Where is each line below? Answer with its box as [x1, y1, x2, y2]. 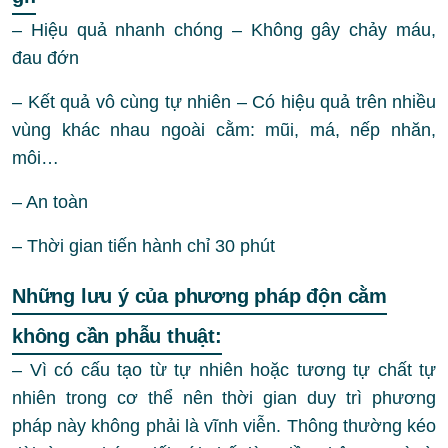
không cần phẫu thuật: [12, 324, 222, 347]
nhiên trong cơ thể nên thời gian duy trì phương [12, 387, 436, 408]
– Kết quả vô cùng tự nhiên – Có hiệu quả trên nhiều [12, 91, 436, 112]
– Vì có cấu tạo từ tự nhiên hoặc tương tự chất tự [12, 359, 436, 380]
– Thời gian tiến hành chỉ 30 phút [12, 235, 275, 256]
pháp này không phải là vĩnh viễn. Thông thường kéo [12, 415, 436, 436]
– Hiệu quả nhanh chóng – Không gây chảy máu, [12, 19, 436, 40]
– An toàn [12, 191, 88, 212]
